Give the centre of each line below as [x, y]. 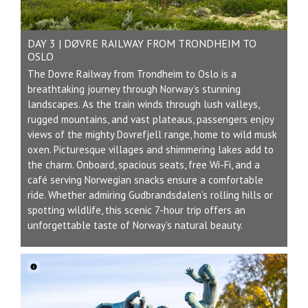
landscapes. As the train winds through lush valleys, [143, 104]
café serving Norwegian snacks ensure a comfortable [145, 180]
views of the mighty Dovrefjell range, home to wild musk [152, 135]
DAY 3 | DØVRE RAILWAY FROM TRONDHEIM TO [142, 44]
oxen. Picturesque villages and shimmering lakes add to [151, 150]
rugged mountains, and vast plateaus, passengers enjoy [151, 120]
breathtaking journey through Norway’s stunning [134, 89]
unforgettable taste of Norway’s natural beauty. [135, 225]
